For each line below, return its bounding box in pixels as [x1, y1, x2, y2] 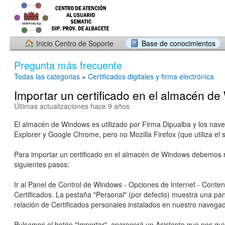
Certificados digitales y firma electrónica [88, 71, 214, 81]
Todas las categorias [14, 71, 80, 81]
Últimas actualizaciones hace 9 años [14, 101, 130, 111]
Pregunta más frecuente [14, 58, 122, 72]
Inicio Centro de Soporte [36, 38, 114, 48]
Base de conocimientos [142, 38, 215, 48]
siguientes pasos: [14, 159, 69, 169]
